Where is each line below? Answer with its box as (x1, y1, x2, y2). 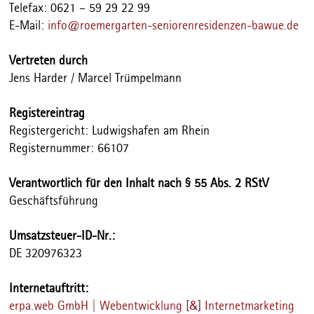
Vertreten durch (9, 54, 88, 67)
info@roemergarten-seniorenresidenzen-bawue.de (48, 19, 299, 32)
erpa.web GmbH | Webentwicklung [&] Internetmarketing (9, 299, 295, 313)
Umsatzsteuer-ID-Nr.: (9, 229, 116, 243)
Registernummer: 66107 (9, 142, 130, 155)
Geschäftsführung (9, 194, 99, 207)
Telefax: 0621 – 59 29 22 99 (9, 1, 151, 15)
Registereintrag (9, 107, 86, 120)
